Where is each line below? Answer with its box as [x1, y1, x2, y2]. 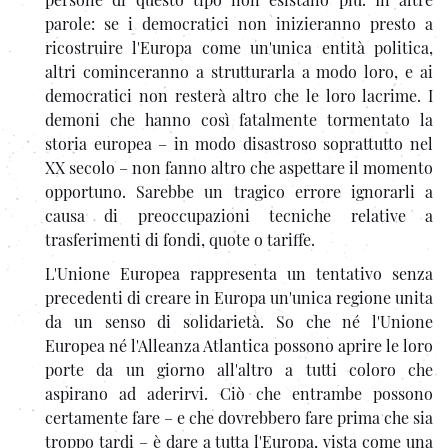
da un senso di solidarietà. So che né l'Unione [45, 310, 433, 332]
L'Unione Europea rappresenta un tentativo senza [45, 262, 433, 284]
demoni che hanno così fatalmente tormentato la [45, 108, 433, 130]
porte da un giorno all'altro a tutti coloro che [45, 358, 433, 380]
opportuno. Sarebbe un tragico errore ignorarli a [45, 180, 433, 202]
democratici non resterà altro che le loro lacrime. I [45, 84, 433, 106]
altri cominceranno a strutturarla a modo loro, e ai [45, 60, 433, 82]
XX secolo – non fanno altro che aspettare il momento [45, 156, 433, 178]
